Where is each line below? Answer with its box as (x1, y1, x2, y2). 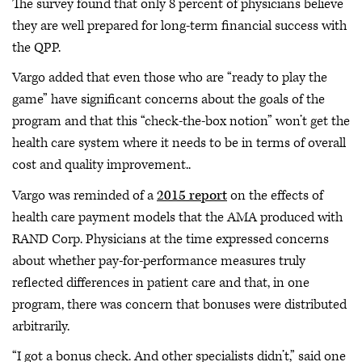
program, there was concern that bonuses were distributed (12, 295, 347, 314)
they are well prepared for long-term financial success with (12, 16, 347, 35)
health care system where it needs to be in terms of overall (12, 134, 346, 152)
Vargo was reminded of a (12, 186, 157, 204)
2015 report (157, 186, 227, 204)
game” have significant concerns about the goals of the (12, 90, 325, 108)
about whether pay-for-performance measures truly (12, 251, 305, 270)
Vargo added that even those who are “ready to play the (12, 69, 327, 86)
